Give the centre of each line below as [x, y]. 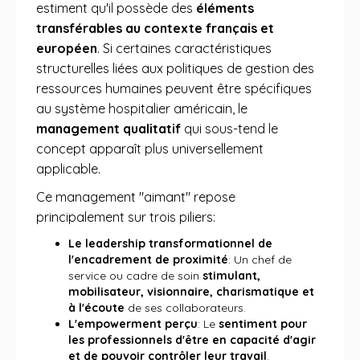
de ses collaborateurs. [185, 308]
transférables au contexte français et [155, 28]
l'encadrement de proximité [148, 260]
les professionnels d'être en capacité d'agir [192, 340]
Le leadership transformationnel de [170, 243]
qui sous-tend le [229, 129]
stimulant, [231, 276]
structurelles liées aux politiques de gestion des [175, 68]
